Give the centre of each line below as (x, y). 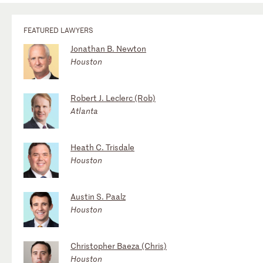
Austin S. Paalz (98, 196)
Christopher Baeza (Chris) (119, 245)
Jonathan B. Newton (108, 48)
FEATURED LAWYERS (58, 30)
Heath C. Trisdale (102, 147)
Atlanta (84, 110)
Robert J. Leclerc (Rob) (113, 97)
